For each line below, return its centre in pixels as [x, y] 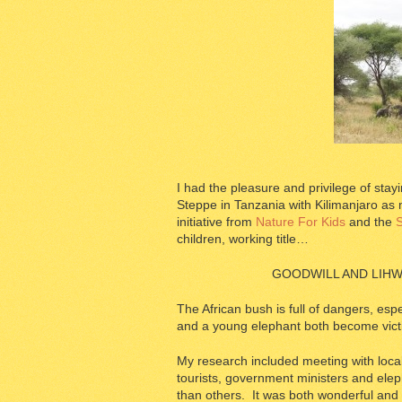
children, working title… [243, 239]
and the [369, 222]
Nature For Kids [301, 222]
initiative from [216, 222]
